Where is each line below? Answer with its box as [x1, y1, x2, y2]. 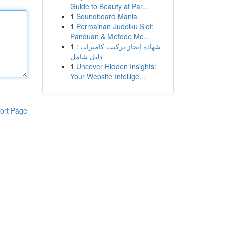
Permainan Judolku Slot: [76, 21, 154, 31]
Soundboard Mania [76, 11, 137, 21]
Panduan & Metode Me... [70, 31, 150, 41]
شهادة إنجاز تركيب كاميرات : [76, 41, 161, 51]
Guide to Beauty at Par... [70, 1, 148, 11]
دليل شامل [70, 51, 102, 61]
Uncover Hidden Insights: [76, 61, 156, 71]
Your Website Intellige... [70, 71, 145, 81]
